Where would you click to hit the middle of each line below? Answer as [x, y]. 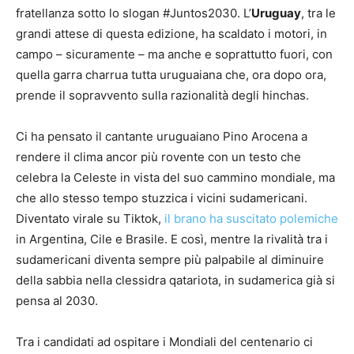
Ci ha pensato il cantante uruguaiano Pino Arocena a [162, 137]
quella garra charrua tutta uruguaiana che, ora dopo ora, [171, 75]
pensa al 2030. [57, 301]
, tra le [318, 13]
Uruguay [276, 13]
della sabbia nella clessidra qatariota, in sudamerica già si [175, 281]
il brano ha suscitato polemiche [251, 219]
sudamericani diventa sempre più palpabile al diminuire [170, 260]
